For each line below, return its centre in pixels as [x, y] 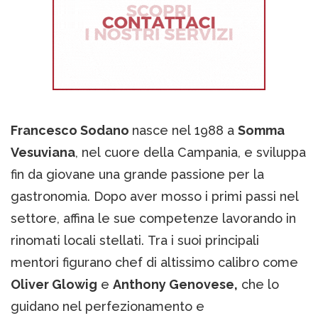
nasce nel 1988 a [185, 131]
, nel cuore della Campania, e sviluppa [191, 153]
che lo [258, 285]
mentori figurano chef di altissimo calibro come [154, 263]
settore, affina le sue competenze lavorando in [153, 219]
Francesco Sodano [71, 131]
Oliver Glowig [54, 285]
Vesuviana [43, 153]
